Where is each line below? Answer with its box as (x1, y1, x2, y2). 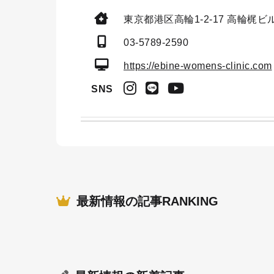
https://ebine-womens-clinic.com (124, 61, 272, 71)
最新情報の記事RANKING (76, 194, 218, 208)
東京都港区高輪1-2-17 (124, 14, 227, 24)
